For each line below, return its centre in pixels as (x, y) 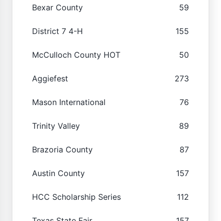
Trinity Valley (56, 126)
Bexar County (57, 7)
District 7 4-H (57, 31)
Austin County (58, 173)
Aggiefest (50, 78)
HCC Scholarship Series (76, 197)
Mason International (69, 102)
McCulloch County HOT (76, 55)
